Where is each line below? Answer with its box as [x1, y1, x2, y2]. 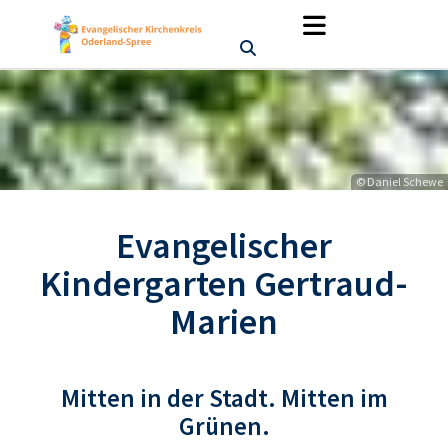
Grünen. [178, 410, 270, 442]
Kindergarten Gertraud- [40, 261, 408, 306]
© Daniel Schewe [356, 174, 443, 189]
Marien [170, 299, 278, 344]
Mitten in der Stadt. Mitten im [60, 382, 388, 414]
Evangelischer [116, 223, 332, 268]
